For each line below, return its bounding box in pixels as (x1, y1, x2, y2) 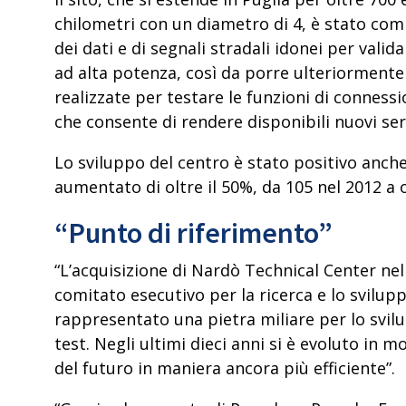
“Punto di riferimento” (54, 214, 333, 251)
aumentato (54, 175, 141, 198)
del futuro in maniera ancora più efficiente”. (54, 356, 395, 379)
